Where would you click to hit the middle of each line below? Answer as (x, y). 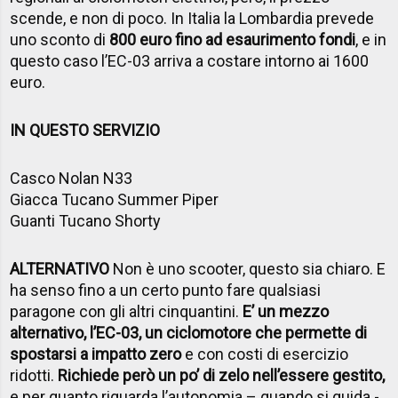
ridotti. (34, 375)
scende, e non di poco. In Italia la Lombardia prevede (192, 18)
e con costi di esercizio (265, 354)
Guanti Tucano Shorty (86, 220)
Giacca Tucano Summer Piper (115, 199)
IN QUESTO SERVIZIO (85, 130)
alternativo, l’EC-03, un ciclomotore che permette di (189, 332)
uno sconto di (60, 39)
